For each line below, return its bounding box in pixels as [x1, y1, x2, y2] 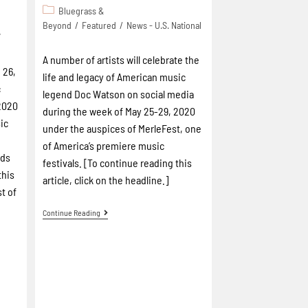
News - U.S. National [126, 19, 202, 31]
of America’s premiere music [43, 139, 165, 152]
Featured [82, 19, 117, 31]
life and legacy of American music [43, 70, 186, 83]
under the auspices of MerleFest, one [43, 122, 202, 135]
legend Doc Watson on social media [43, 87, 195, 100]
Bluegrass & [58, 5, 104, 16]
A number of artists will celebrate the [43, 53, 200, 66]
